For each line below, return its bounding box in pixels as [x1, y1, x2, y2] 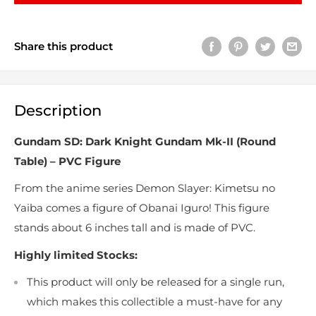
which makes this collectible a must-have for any [27, 295, 282, 309]
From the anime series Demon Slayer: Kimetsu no [14, 181, 275, 195]
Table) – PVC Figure [14, 154, 121, 168]
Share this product [14, 39, 113, 53]
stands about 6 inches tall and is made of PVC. [14, 221, 255, 235]
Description [14, 102, 102, 120]
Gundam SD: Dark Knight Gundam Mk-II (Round [14, 134, 276, 148]
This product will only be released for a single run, [27, 275, 284, 289]
